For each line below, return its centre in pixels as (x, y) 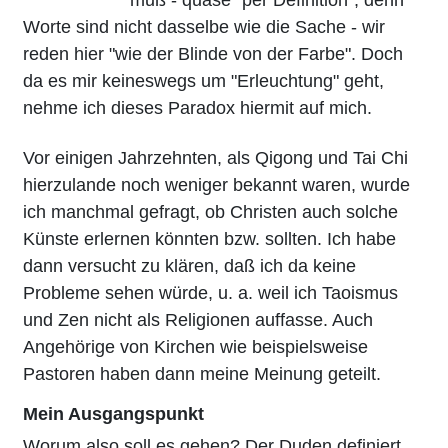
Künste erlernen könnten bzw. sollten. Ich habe (209, 238)
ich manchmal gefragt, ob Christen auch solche (210, 211)
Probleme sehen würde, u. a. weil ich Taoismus (210, 292)
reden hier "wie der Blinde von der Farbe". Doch (213, 53)
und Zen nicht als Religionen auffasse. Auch (198, 319)
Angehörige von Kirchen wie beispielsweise (195, 346)
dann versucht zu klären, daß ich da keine (189, 265)
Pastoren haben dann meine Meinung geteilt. (202, 373)
